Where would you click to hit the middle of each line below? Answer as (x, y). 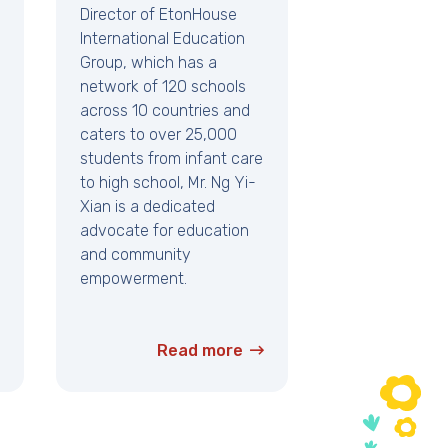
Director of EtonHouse (158, 15)
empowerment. (133, 279)
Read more (199, 351)
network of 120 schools (163, 87)
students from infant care (171, 159)
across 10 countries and (165, 111)
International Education (162, 39)
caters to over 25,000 (158, 135)
